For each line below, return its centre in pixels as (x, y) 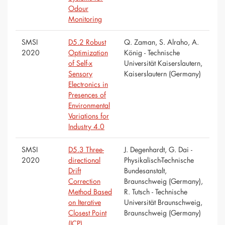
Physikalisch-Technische (159, 160)
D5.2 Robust (87, 42)
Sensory (80, 74)
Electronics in (88, 84)
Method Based (90, 192)
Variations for (89, 116)
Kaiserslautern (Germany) (162, 74)
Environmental (89, 105)
